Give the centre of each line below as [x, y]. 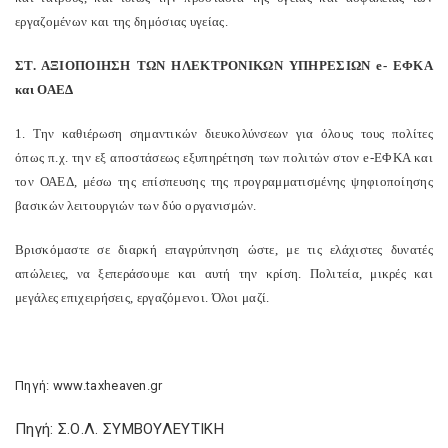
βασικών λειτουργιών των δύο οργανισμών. [136, 205]
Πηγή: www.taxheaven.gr [89, 385]
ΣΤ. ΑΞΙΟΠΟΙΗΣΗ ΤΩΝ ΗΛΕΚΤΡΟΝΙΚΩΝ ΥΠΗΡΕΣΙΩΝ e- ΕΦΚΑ [224, 65]
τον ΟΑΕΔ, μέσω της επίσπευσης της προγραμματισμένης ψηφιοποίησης [224, 181]
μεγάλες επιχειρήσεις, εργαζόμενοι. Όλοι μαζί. [142, 297]
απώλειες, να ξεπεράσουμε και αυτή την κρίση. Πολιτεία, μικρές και [224, 273]
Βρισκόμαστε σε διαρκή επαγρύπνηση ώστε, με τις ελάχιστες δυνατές [224, 249]
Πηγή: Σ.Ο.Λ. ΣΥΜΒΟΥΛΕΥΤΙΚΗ [119, 429]
